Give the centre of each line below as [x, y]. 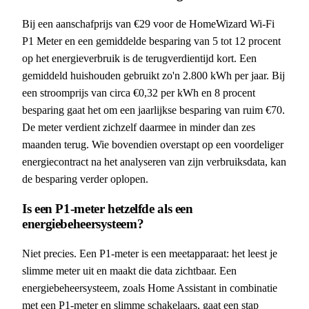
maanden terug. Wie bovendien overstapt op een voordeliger [153, 144]
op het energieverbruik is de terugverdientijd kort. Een [139, 58]
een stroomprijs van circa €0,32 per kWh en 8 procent [139, 92]
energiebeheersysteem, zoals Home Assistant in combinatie [150, 288]
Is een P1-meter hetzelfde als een [108, 208]
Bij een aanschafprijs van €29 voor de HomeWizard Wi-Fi [148, 23]
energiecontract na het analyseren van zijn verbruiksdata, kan [154, 161]
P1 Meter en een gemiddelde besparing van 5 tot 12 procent [151, 41]
